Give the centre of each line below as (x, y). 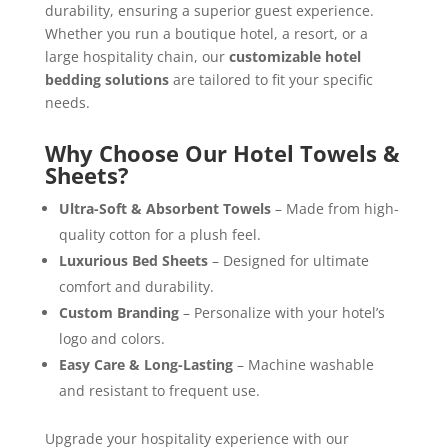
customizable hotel (294, 57)
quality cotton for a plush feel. (159, 235)
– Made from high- (334, 209)
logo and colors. (111, 339)
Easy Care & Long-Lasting (145, 365)
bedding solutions (106, 80)
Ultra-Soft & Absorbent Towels (164, 209)
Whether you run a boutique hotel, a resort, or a (206, 34)
